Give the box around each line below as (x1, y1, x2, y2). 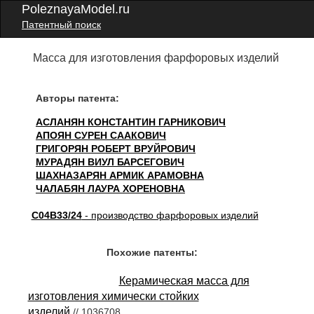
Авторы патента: (35, 93, 119, 104)
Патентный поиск (22, 19, 101, 30)
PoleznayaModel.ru (22, 2, 130, 16)
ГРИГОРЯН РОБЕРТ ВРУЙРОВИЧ (35, 143, 196, 154)
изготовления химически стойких (27, 290, 199, 302)
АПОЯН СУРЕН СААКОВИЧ (35, 130, 166, 141)
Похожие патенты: (106, 247, 198, 258)
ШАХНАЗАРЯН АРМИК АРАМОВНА (35, 170, 204, 181)
